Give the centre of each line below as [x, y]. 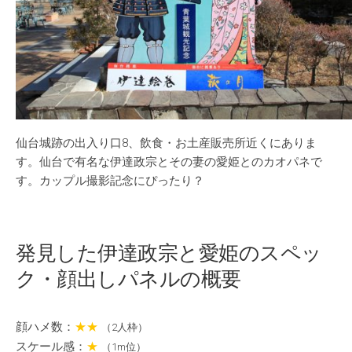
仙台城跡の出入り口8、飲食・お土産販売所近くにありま [166, 143]
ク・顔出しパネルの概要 [128, 279]
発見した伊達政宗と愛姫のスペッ [169, 253]
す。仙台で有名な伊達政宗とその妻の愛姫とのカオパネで [169, 162]
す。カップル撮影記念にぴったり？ [110, 181]
